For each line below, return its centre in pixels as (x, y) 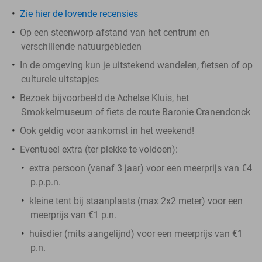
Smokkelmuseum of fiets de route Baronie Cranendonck (136, 112)
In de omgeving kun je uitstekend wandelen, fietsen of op (136, 65)
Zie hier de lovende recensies (79, 13)
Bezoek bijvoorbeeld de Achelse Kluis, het (104, 98)
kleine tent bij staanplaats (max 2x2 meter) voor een (136, 201)
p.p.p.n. (46, 182)
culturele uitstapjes (60, 79)
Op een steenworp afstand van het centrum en (115, 32)
